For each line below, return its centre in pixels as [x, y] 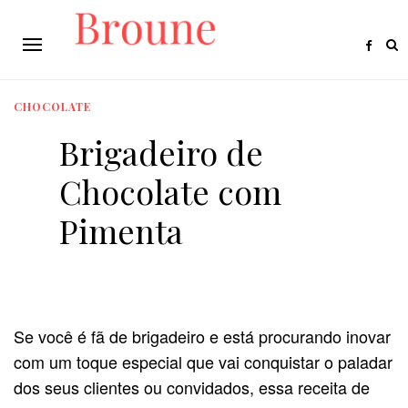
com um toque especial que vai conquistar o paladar [203, 361]
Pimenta [121, 230]
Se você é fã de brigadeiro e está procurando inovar [202, 336]
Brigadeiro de [161, 152]
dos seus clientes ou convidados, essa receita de [192, 387]
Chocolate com [170, 191]
